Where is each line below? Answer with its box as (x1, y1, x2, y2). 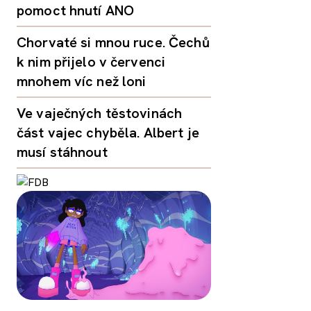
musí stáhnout (17, 142, 108, 161)
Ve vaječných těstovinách (17, 103, 183, 122)
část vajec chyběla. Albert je (17, 123, 199, 142)
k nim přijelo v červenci (17, 52, 166, 71)
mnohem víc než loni (17, 72, 146, 90)
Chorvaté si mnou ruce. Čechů (17, 33, 210, 51)
